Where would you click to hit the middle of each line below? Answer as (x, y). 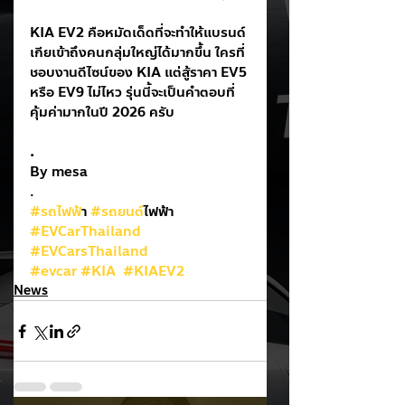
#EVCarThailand (85, 231)
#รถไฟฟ (56, 212)
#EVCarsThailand (89, 251)
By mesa (59, 172)
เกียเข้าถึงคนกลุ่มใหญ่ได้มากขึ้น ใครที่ (137, 52)
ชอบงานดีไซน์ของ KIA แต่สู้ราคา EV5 (140, 72)
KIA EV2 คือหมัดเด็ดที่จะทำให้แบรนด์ (138, 33)
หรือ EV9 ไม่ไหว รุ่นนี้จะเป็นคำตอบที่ (132, 92)
